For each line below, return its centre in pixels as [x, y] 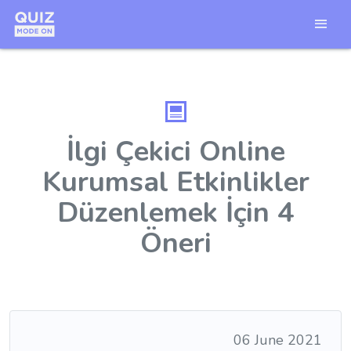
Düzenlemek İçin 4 [175, 213]
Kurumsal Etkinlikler [175, 182]
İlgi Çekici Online [175, 152]
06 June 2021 [278, 340]
